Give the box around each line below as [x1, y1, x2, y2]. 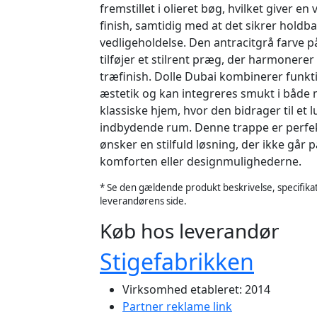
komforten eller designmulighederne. [100, 154, 301, 169]
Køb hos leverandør [100, 217, 279, 244]
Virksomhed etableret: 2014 [122, 282, 270, 297]
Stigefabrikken [100, 246, 254, 277]
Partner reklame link [122, 299, 232, 314]
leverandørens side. [100, 195, 187, 207]
